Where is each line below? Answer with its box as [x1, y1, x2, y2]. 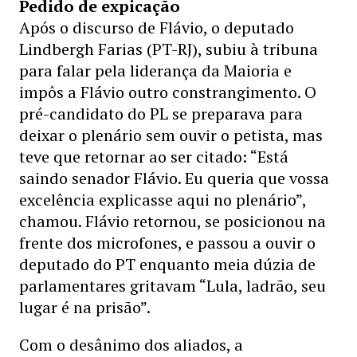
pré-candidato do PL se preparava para [19, 103, 303, 124]
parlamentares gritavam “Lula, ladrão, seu [19, 275, 326, 296]
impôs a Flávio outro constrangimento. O [19, 81, 316, 103]
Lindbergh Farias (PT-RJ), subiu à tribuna [19, 38, 318, 60]
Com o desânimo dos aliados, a [19, 334, 243, 355]
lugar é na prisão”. [19, 296, 151, 318]
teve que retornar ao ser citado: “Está [19, 146, 288, 167]
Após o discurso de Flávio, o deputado [19, 17, 294, 38]
